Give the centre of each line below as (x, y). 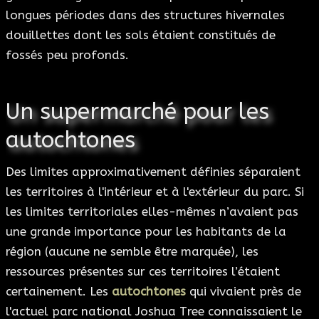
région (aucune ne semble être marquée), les (132, 252)
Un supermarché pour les (137, 112)
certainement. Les (59, 292)
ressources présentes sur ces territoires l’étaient (143, 272)
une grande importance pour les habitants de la (146, 232)
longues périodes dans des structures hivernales (145, 15)
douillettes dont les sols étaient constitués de (141, 35)
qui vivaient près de (244, 292)
